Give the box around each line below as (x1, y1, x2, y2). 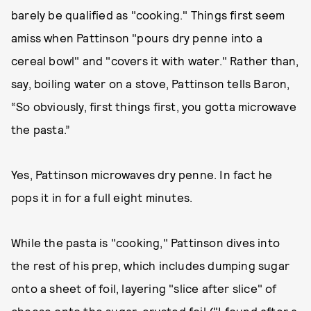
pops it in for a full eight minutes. (11, 190, 193, 204)
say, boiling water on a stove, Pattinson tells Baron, (11, 76, 290, 90)
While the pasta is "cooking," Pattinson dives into (11, 235, 280, 249)
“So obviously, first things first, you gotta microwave (11, 99, 296, 113)
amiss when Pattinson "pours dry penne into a (11, 31, 262, 44)
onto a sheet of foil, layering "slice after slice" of (11, 281, 277, 295)
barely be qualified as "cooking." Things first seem (11, 8, 285, 22)
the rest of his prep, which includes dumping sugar (11, 258, 290, 272)
